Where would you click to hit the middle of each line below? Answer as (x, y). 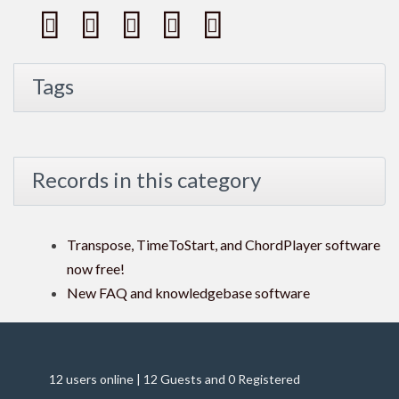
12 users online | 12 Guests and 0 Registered (175, 379)
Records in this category (147, 180)
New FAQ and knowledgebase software (188, 293)
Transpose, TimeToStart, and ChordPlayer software (224, 245)
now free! (96, 269)
